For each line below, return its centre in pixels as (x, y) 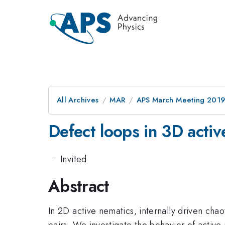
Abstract (79, 186)
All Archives (78, 100)
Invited (74, 159)
